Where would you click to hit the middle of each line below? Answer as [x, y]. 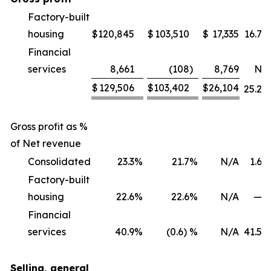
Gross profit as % [49, 126]
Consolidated [59, 162]
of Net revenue [46, 143]
